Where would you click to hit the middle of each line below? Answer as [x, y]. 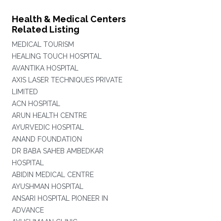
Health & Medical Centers [69, 19]
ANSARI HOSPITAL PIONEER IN [60, 198]
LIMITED [25, 92]
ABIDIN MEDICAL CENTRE [53, 175]
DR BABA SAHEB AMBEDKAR [57, 151]
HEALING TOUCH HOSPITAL [56, 56]
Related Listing [45, 29]
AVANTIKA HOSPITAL [45, 68]
